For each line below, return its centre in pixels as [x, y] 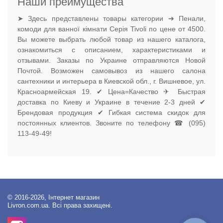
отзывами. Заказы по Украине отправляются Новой [111, 60]
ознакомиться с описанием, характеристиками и [111, 50]
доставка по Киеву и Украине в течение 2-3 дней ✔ [111, 102]
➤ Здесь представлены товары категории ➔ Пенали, [111, 19]
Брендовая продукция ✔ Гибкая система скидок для [111, 113]
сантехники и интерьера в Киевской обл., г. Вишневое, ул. [111, 81]
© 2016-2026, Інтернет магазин [54, 198]
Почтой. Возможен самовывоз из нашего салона [111, 71]
